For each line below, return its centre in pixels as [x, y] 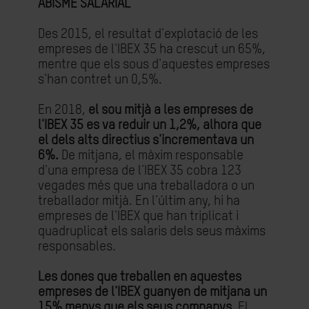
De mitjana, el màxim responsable [152, 156]
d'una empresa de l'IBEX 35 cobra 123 [140, 171]
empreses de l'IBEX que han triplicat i [138, 216]
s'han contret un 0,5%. [100, 80]
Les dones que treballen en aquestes [140, 277]
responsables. [77, 247]
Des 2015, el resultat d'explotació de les [148, 34]
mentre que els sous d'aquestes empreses [154, 64]
